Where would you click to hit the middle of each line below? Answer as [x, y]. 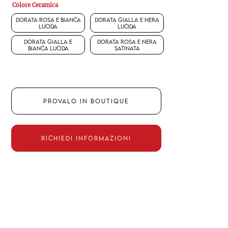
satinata [127, 48]
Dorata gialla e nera [127, 20]
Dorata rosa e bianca [48, 20]
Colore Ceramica [35, 5]
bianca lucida [48, 48]
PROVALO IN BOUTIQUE [86, 101]
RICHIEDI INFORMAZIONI [86, 138]
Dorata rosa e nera [127, 41]
